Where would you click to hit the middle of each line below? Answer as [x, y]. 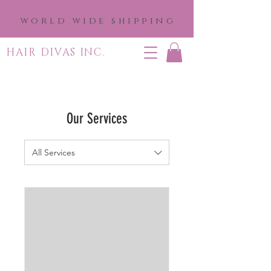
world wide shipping [98, 21]
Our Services [97, 119]
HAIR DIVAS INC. [56, 52]
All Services [54, 152]
